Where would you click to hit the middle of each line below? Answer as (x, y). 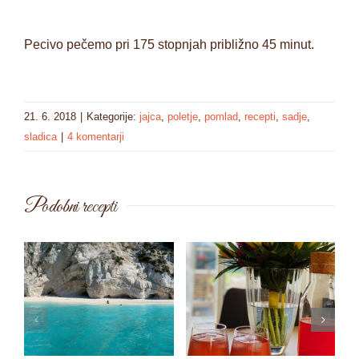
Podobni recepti (71, 207)
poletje (183, 116)
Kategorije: (113, 116)
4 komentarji (96, 136)
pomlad (221, 116)
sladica (40, 136)
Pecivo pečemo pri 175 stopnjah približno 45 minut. (169, 44)
